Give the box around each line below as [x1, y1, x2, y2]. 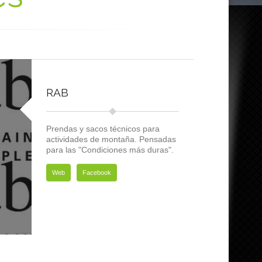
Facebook [82, 169, 111, 176]
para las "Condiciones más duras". [46, 145, 174, 154]
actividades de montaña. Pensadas [46, 135, 176, 144]
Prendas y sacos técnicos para [46, 124, 160, 133]
